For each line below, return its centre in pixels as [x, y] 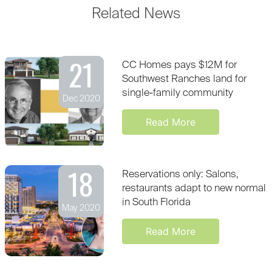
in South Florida [156, 203]
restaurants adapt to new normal [194, 189]
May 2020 [81, 209]
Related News [136, 14]
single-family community [177, 93]
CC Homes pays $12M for [179, 66]
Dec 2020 [81, 99]
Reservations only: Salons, [180, 175]
